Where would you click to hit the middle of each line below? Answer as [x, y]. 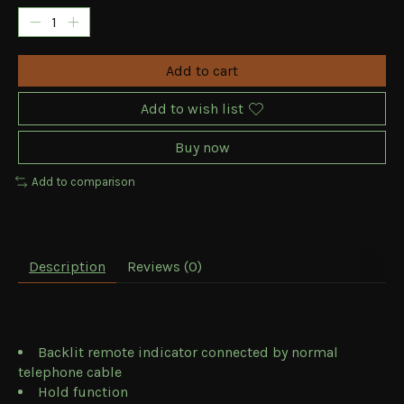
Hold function [83, 391]
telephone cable [70, 372]
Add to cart [202, 71]
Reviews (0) [165, 266]
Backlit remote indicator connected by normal [188, 352]
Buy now [202, 148]
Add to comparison [83, 182]
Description [67, 266]
